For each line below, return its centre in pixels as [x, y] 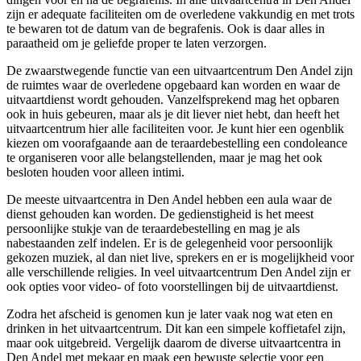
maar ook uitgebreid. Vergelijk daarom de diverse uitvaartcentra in [174, 343]
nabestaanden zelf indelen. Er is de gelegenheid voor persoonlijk [170, 243]
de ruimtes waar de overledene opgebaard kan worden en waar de [173, 85]
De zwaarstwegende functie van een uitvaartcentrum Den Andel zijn [180, 71]
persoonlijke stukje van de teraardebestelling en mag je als [153, 229]
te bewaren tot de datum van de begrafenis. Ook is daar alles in [166, 29]
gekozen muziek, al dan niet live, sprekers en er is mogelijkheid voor [180, 258]
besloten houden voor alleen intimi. [95, 172]
